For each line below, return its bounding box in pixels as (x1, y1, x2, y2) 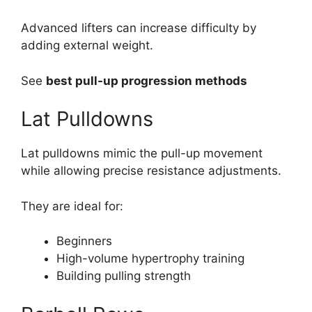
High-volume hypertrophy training (56, 251, 244, 266)
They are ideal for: (21, 198, 123, 213)
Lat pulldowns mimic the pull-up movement (21, 146, 263, 161)
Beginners (56, 234, 112, 249)
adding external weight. (21, 38, 153, 53)
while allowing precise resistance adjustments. (21, 164, 281, 178)
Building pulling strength (56, 269, 191, 283)
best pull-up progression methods (46, 73, 247, 88)
